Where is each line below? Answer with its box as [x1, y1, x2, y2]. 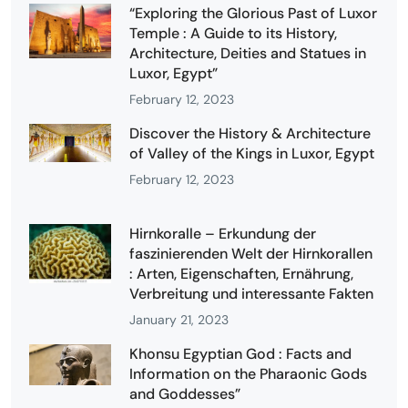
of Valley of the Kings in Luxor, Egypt [129, 143, 374, 163]
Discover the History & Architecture [129, 123, 371, 143]
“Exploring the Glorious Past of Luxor [129, 3, 377, 23]
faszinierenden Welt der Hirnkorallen [129, 243, 372, 263]
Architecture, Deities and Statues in [129, 43, 366, 63]
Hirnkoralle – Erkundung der [129, 223, 316, 243]
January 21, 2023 [129, 311, 229, 328]
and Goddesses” [129, 383, 240, 403]
